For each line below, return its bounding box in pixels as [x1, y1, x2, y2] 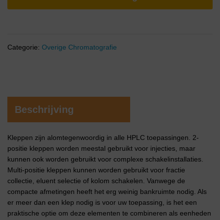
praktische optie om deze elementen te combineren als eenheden [7, 209, 211, 217]
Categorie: [7, 43, 42, 51]
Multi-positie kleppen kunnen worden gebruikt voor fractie [7, 166, 185, 174]
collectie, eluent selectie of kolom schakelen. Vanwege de [7, 177, 185, 185]
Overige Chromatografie [42, 43, 117, 51]
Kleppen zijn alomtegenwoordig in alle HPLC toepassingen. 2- [7, 134, 199, 141]
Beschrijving [15, 104, 74, 115]
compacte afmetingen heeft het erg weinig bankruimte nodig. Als [7, 188, 207, 195]
